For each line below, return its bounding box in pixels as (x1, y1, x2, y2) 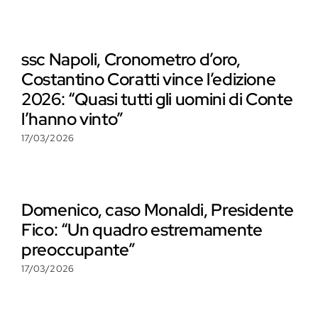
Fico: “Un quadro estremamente (21, 218, 263, 241)
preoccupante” (21, 238, 136, 261)
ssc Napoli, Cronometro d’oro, (21, 48, 241, 70)
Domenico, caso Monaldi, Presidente (21, 198, 294, 221)
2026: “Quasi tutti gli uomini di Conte (21, 87, 293, 110)
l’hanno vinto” (21, 107, 124, 130)
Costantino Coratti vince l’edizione (21, 67, 276, 90)
